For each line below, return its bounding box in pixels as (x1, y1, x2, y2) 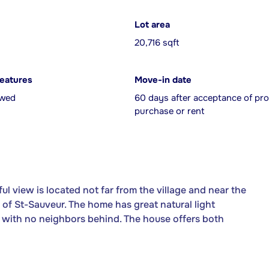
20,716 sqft (134, 37, 179, 49)
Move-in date (134, 74, 192, 86)
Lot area (134, 19, 170, 31)
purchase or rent (134, 106, 204, 117)
